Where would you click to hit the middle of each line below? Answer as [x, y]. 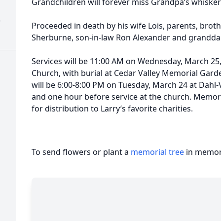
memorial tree [157, 152]
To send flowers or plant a [81, 152]
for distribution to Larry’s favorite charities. [112, 109]
